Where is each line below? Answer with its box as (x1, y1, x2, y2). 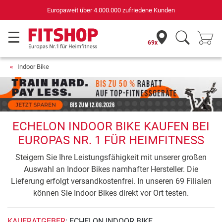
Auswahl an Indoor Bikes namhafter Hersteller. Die (24, 165, 198, 174)
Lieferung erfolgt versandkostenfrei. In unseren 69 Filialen (10, 176, 212, 186)
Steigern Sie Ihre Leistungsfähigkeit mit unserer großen (15, 153, 207, 163)
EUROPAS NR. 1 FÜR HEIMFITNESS (18, 133, 204, 148)
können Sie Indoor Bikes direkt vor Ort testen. (33, 188, 189, 198)
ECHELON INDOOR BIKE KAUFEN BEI (12, 119, 210, 134)
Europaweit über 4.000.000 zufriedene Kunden (47, 6, 175, 14)
